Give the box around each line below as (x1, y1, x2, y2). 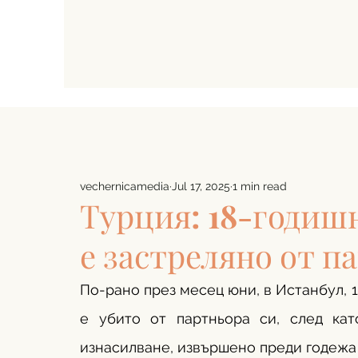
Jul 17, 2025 (172, 179, 230, 193)
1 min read (233, 179, 287, 193)
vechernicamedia (80, 179, 169, 193)
